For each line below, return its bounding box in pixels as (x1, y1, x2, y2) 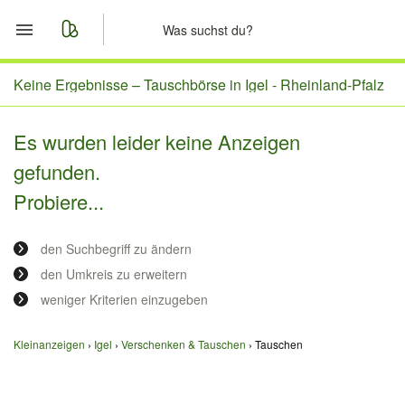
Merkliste (54, 116, 125, 139)
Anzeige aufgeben (54, 202, 193, 226)
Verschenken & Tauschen (121, 336, 246, 352)
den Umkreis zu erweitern (41, 265, 187, 283)
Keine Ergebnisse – (14, 74, 144, 95)
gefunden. (14, 157, 100, 185)
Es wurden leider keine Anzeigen (14, 127, 300, 155)
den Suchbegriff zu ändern (41, 240, 192, 258)
